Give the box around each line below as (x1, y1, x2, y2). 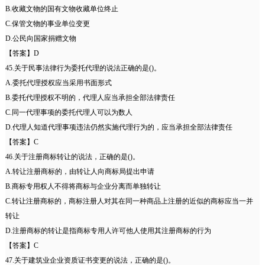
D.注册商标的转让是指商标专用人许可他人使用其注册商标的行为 (5, 227, 211, 235)
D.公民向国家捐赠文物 (5, 34, 76, 43)
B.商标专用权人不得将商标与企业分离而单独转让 (5, 182, 161, 191)
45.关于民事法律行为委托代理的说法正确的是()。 (5, 64, 161, 73)
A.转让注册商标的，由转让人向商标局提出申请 (5, 167, 154, 176)
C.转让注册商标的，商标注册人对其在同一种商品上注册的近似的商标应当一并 (5, 197, 253, 206)
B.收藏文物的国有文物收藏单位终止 (5, 5, 118, 14)
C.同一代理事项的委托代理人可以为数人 (5, 108, 132, 117)
